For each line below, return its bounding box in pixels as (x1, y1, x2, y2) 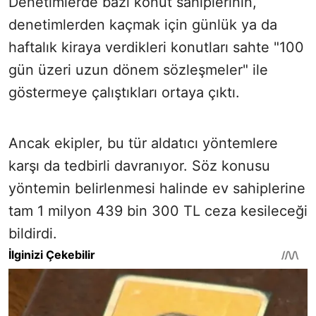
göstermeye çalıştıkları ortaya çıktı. (8, 83, 240, 101)
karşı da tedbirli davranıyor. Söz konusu (8, 157, 270, 174)
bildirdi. (8, 224, 57, 242)
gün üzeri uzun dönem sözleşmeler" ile (8, 61, 268, 78)
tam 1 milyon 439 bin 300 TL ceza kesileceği (8, 202, 308, 219)
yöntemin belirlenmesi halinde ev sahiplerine (8, 179, 305, 197)
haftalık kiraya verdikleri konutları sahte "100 (8, 38, 304, 56)
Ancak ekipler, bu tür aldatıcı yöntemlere (8, 134, 278, 152)
